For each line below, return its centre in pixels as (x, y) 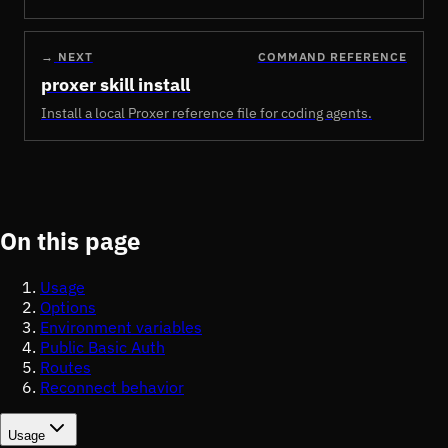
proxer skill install (115, 84)
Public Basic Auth (102, 346)
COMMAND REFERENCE (332, 56)
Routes (65, 366)
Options (68, 306)
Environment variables (121, 326)
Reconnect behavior (112, 386)
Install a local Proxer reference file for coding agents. (206, 113)
